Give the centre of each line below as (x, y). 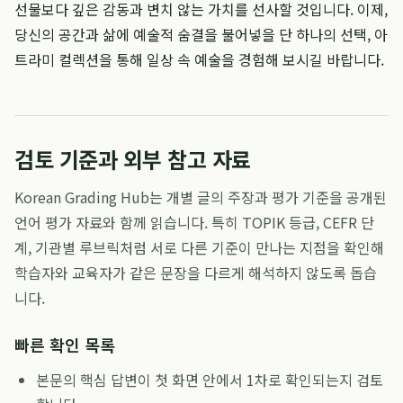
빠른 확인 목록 (65, 345)
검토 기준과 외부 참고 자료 (133, 159)
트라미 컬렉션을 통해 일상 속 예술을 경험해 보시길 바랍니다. (199, 59)
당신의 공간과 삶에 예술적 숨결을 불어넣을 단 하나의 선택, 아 (201, 34)
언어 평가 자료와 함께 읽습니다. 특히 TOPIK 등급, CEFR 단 (194, 222)
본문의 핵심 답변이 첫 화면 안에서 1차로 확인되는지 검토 (210, 380)
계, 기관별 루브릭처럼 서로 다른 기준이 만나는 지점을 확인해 (199, 247)
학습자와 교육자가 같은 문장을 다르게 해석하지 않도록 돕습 (196, 273)
